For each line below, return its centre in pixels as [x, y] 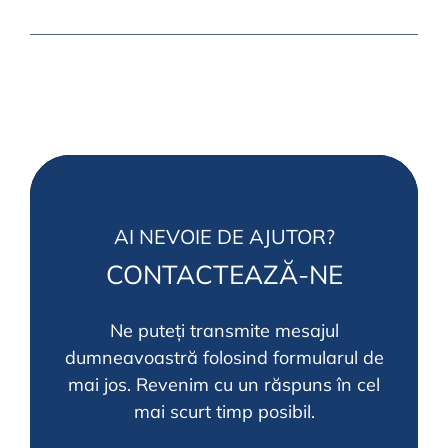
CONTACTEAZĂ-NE [224, 274]
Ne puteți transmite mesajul [224, 330]
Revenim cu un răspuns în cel [255, 384]
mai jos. [99, 384]
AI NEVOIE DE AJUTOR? [224, 236]
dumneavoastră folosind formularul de [224, 357]
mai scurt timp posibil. [224, 411]
